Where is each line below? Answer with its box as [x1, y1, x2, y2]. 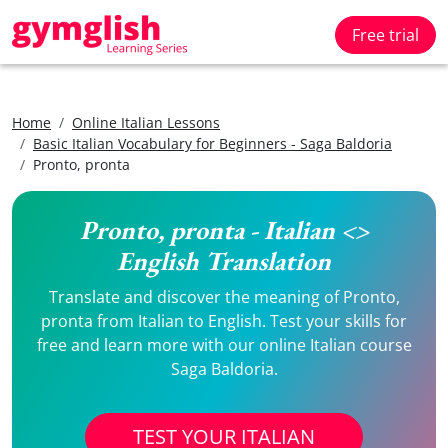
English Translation [117, 244, 331, 278]
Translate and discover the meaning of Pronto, [48, 286, 400, 308]
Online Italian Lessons [72, 113, 220, 132]
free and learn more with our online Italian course [36, 334, 412, 356]
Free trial [352, 24, 419, 46]
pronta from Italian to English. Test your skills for [41, 310, 407, 332]
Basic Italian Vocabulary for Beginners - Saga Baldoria [33, 134, 392, 153]
